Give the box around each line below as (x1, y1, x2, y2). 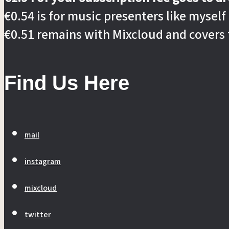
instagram (25, 155, 61, 167)
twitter (25, 209, 51, 220)
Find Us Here (4, 71, 129, 94)
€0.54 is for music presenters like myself (4, 7, 226, 26)
